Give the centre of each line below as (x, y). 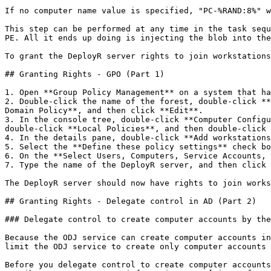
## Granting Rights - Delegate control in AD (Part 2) (131, 201)
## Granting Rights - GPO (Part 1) (85, 74)
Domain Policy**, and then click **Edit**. (104, 110)
